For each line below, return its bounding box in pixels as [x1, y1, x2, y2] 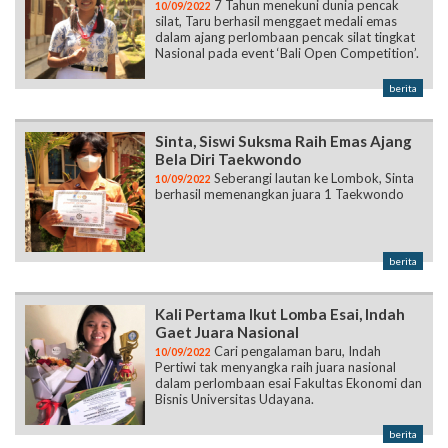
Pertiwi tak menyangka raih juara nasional [155, 291, 396, 308]
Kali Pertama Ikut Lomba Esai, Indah [155, 237, 405, 256]
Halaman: [44, 405, 101, 423]
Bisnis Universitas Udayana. [155, 323, 314, 340]
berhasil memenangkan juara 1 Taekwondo [155, 118, 404, 135]
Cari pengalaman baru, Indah [211, 275, 381, 292]
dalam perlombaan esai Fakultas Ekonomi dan [155, 307, 422, 324]
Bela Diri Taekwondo [155, 82, 301, 101]
